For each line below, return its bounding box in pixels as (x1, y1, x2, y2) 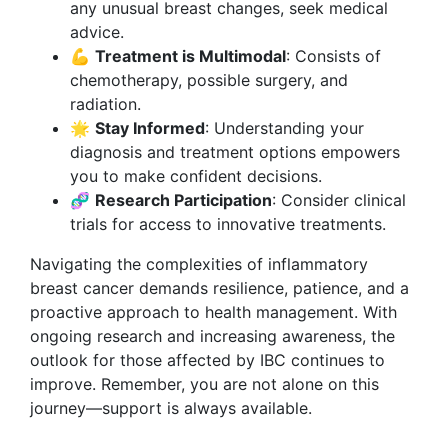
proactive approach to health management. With (30, 302, 397, 322)
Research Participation (95, 190, 272, 210)
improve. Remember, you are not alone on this (30, 374, 379, 394)
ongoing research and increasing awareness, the (30, 326, 395, 346)
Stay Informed (95, 118, 205, 138)
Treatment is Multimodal (95, 46, 286, 66)
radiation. (70, 94, 141, 114)
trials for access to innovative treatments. (70, 214, 386, 234)
